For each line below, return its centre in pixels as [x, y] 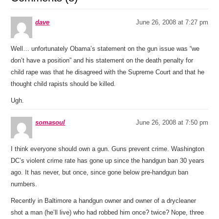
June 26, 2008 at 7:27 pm [172, 22]
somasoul [50, 122]
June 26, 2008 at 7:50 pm [172, 122]
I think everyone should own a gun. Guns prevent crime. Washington [108, 149]
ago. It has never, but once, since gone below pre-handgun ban [100, 172]
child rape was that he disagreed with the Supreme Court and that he [108, 72]
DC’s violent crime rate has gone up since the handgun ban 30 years [108, 161]
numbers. [24, 184]
